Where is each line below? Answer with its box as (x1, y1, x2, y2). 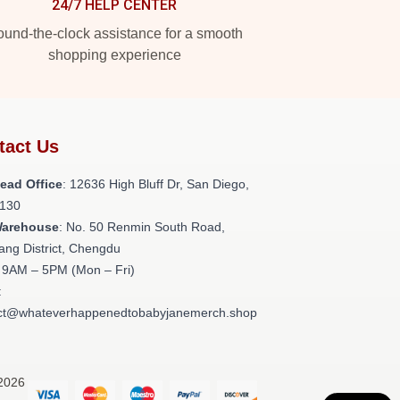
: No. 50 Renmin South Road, (58, 220, 225, 234)
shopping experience (47, 47, 181, 62)
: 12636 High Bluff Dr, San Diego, (62, 177, 249, 191)
